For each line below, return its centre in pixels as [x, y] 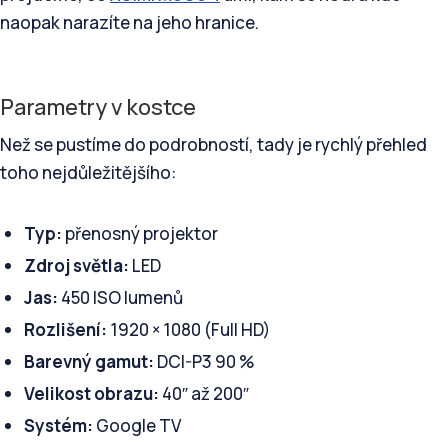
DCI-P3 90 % [204, 362]
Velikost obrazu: [91, 394]
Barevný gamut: [88, 362]
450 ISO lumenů [120, 298]
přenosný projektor [139, 234]
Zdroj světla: [76, 266]
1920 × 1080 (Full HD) [188, 330]
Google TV [136, 426]
